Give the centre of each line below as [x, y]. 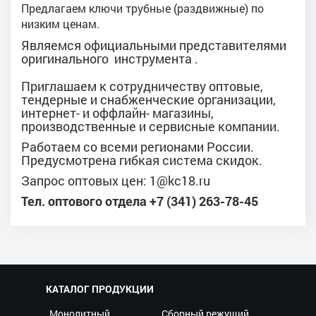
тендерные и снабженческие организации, [148, 99]
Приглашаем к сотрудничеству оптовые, [142, 86]
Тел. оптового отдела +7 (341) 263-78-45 [141, 201]
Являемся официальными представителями [154, 45]
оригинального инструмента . [110, 58]
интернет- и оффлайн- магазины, [117, 113]
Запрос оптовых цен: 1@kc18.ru [116, 180]
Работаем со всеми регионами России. [138, 146]
